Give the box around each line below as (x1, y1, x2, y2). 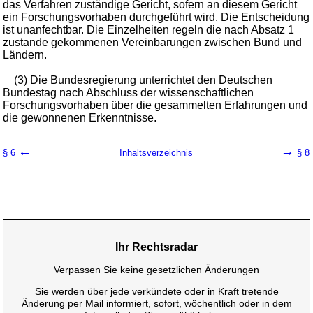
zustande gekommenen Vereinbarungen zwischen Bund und (3, 36, 303, 48)
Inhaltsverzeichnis (119, 147, 193, 158)
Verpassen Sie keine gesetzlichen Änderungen (54, 263, 259, 275)
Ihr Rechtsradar (115, 240, 198, 253)
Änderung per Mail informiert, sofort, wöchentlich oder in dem (21, 298, 292, 310)
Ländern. (3, 48, 48, 61)
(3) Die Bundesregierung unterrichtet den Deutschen (14, 73, 273, 86)
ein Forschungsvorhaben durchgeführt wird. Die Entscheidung (3, 10, 310, 23)
